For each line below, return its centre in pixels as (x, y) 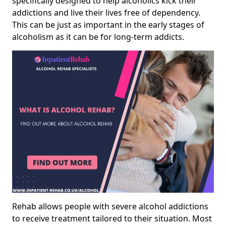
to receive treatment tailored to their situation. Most (112, 219)
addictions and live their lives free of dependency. (106, 12)
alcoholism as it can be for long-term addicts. (98, 37)
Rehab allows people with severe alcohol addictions (110, 207)
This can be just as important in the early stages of (108, 24)
